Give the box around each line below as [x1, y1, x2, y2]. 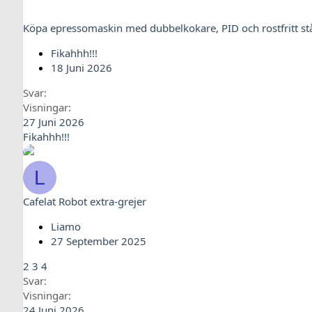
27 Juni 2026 [23, 115, 84, 129]
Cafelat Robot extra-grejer [23, 194, 146, 208]
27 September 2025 [51, 234, 146, 248]
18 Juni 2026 [51, 61, 112, 75]
